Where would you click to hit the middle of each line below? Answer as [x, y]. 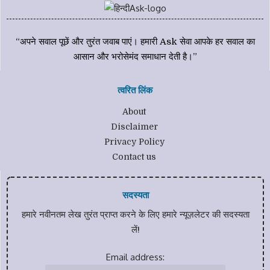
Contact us [134, 157]
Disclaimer [134, 127]
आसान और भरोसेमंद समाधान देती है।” [135, 57]
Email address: [135, 257]
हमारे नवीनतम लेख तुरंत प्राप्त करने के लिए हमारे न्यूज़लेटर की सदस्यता [135, 215]
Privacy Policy [134, 142]
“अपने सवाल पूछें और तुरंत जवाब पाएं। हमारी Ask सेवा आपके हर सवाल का [135, 42]
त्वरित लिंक [135, 90]
